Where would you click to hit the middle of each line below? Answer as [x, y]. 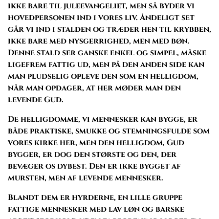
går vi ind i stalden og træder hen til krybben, [109, 29]
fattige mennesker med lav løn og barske [96, 209]
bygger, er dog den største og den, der [92, 154]
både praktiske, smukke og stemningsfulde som [109, 131]
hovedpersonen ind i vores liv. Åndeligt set [101, 17]
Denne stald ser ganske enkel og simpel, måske [107, 53]
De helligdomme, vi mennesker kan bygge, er [103, 119]
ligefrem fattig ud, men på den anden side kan [106, 64]
